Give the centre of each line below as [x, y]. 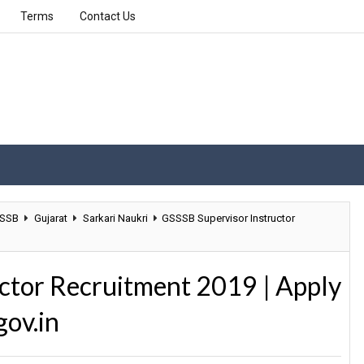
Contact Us [108, 16]
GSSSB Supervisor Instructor [228, 218]
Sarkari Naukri [115, 218]
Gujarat [51, 218]
